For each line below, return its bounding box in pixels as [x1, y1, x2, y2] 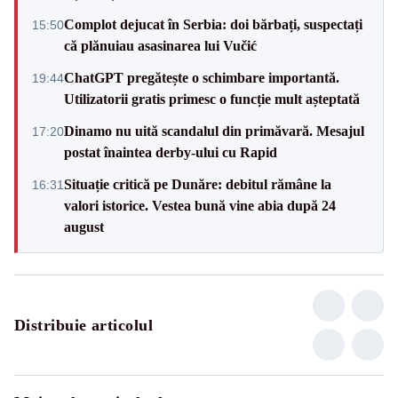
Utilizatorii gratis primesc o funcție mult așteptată [64, 91, 360, 107]
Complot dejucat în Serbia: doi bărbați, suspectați [64, 16, 362, 32]
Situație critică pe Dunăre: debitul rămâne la [64, 176, 331, 192]
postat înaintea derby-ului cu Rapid [64, 144, 277, 160]
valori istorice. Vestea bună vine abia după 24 [64, 197, 336, 213]
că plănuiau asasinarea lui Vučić [64, 37, 257, 53]
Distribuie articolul [14, 315, 153, 334]
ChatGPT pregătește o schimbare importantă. [64, 69, 339, 85]
